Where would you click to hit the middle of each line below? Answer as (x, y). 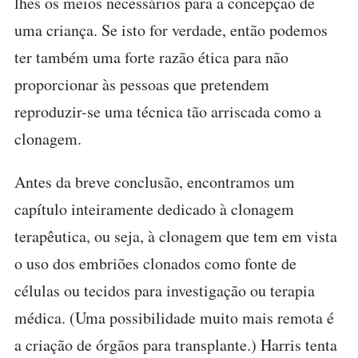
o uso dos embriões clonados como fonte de (155, 263)
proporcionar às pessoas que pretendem (142, 84)
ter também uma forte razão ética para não (151, 57)
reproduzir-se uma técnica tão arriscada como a (168, 111)
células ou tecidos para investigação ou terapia (165, 290)
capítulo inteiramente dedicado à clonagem (154, 209)
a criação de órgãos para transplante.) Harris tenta (176, 345)
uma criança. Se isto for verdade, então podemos (171, 30)
